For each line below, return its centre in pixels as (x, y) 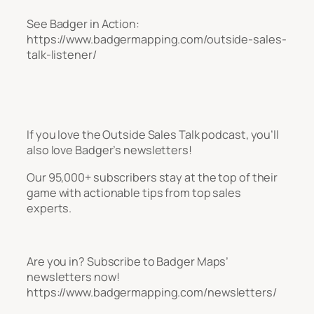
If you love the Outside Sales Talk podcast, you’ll (153, 135)
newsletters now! (73, 277)
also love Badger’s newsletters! (110, 150)
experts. (49, 208)
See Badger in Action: (83, 23)
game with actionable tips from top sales (134, 192)
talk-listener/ (63, 54)
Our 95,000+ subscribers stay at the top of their (152, 177)
